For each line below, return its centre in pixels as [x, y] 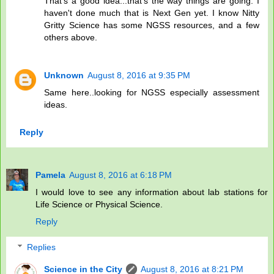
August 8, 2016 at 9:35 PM [139, 76]
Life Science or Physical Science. [99, 205]
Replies [42, 247]
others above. [71, 38]
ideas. [56, 105]
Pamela [50, 175]
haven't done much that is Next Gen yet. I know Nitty [152, 13]
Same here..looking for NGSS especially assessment [152, 93]
